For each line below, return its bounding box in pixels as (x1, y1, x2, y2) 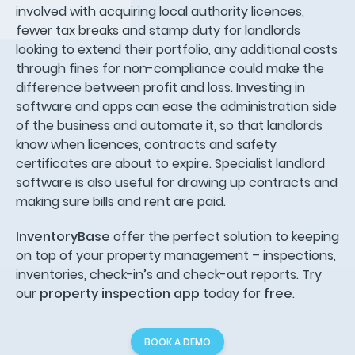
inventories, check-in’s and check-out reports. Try (16, 265, 322, 284)
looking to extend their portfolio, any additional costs (16, 40, 338, 59)
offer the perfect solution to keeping (110, 227, 339, 246)
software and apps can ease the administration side (16, 97, 337, 116)
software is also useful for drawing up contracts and (16, 173, 338, 192)
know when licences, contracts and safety (16, 135, 277, 154)
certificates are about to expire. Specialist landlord (16, 154, 325, 173)
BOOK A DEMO (144, 334, 211, 349)
